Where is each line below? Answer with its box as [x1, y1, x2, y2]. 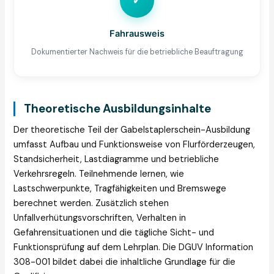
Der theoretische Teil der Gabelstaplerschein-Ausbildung [13, 124, 251, 136]
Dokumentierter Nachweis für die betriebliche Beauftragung [31, 46, 243, 57]
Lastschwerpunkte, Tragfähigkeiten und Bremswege [13, 182, 227, 194]
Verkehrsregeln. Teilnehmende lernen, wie [13, 168, 185, 180]
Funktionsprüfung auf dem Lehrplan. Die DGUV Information [13, 241, 254, 253]
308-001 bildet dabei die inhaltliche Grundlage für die [13, 256, 236, 268]
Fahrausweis [109, 28, 165, 39]
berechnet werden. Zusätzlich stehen [13, 197, 169, 209]
